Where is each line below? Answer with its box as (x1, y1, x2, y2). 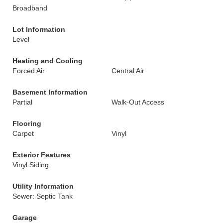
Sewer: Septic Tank (12, 192, 73, 200)
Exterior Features (12, 151, 71, 159)
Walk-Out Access (111, 98, 164, 106)
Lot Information (12, 25, 65, 33)
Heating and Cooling (12, 57, 83, 65)
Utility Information (12, 182, 74, 190)
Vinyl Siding (12, 161, 49, 169)
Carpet (12, 129, 34, 137)
